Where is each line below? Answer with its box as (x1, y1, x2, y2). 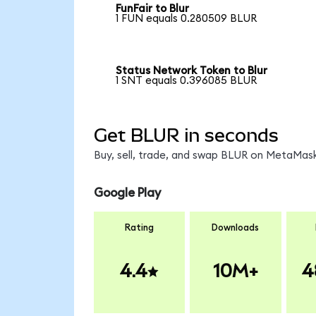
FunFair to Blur (116, 4, 190, 15)
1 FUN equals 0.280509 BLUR (116, 13, 257, 25)
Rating (125, 222, 154, 233)
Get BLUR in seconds (93, 124, 279, 146)
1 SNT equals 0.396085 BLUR (116, 75, 257, 87)
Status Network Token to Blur (116, 66, 268, 77)
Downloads (212, 222, 260, 233)
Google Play (93, 187, 161, 200)
